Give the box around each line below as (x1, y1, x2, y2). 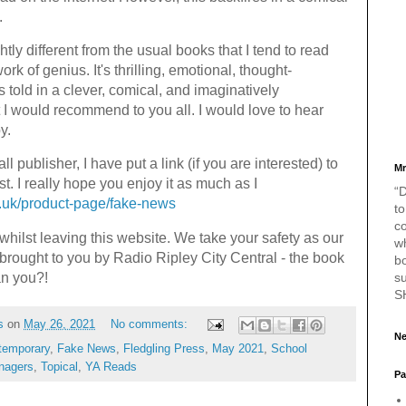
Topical (41, 361, 78, 374)
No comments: (110, 318, 191, 332)
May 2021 (212, 343, 264, 356)
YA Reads (85, 361, 137, 374)
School (271, 343, 307, 356)
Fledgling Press (123, 343, 205, 356)
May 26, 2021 (24, 318, 95, 332)
